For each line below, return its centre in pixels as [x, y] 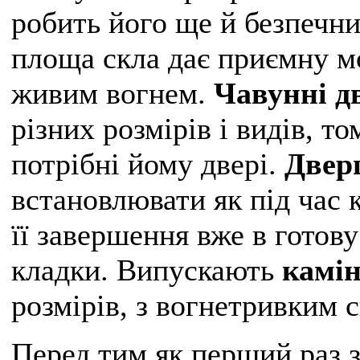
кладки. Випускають [147, 270]
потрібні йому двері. [148, 164]
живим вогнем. [112, 94]
